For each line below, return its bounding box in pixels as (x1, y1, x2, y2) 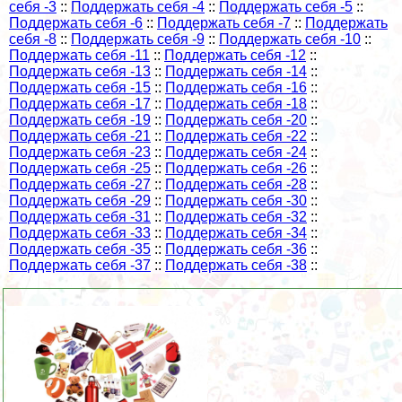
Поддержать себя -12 (164, 48, 306, 64)
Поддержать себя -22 (165, 128, 307, 144)
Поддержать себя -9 (71, 31, 205, 48)
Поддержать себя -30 (165, 193, 307, 209)
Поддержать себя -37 (9, 258, 151, 274)
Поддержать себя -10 (219, 31, 361, 48)
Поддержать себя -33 (9, 225, 151, 241)
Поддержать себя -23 (9, 144, 151, 161)
